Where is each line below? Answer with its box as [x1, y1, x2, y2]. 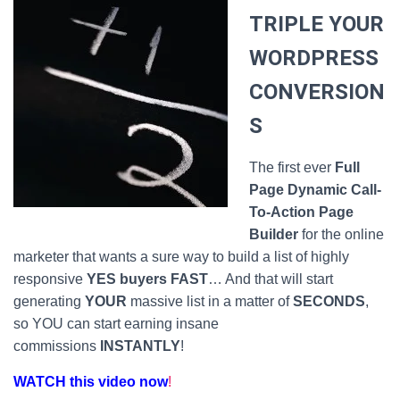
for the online [298, 227, 384, 242]
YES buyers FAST [87, 271, 208, 287]
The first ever [249, 160, 335, 175]
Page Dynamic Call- [249, 182, 381, 197]
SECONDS [293, 294, 365, 309]
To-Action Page [249, 204, 354, 220]
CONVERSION [249, 79, 385, 104]
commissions [13, 338, 100, 354]
